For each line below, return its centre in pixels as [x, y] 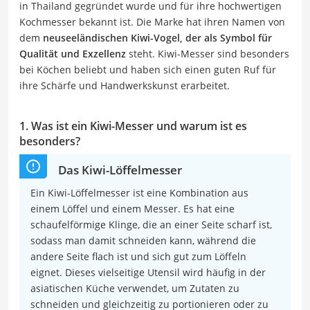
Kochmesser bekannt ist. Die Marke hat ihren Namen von [152, 21]
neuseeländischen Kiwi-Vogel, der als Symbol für [157, 37]
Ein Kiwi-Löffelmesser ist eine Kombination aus [139, 192]
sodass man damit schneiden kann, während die [143, 240]
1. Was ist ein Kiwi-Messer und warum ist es [133, 126]
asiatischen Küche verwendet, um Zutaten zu [135, 288]
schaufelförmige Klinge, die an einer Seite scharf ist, [151, 224]
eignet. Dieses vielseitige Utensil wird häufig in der [148, 272]
